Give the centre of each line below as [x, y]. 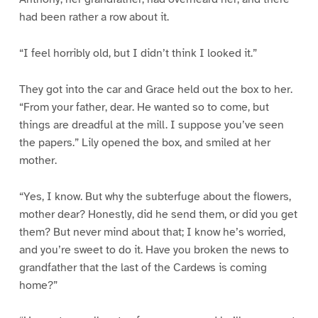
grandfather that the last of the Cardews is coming [143, 267]
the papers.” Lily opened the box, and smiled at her [144, 142]
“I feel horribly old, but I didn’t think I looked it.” [138, 53]
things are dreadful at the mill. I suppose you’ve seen [151, 125]
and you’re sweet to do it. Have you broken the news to [154, 250]
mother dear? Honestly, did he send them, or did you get [158, 214]
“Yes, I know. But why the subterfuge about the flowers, [155, 196]
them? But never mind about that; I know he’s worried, [152, 232]
